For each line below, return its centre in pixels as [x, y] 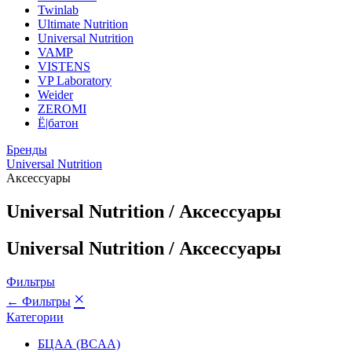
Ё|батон [58, 123]
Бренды [27, 150]
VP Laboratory [75, 81]
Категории [35, 317]
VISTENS [64, 66]
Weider [55, 95]
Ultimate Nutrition [83, 24]
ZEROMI [62, 109]
